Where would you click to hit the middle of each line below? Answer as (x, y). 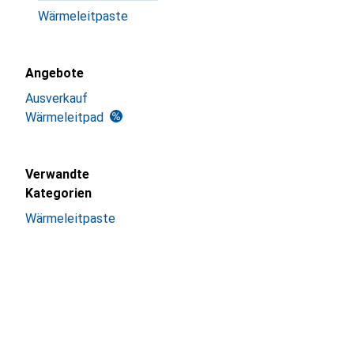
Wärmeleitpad (64, 117)
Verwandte (57, 174)
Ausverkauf (56, 98)
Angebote (55, 73)
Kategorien (58, 193)
